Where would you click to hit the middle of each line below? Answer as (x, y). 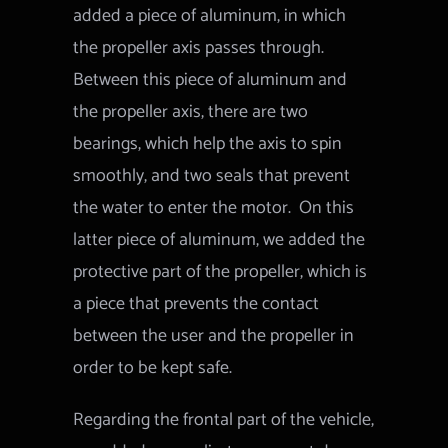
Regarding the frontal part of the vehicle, (224, 420)
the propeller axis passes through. (199, 48)
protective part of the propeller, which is (220, 272)
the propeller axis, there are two (191, 112)
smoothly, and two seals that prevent (212, 176)
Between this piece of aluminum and (210, 80)
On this (327, 208)
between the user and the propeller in (214, 336)
